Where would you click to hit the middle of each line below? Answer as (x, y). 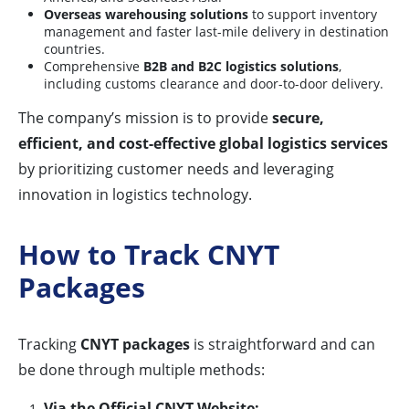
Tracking (49, 345)
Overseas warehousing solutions (146, 15)
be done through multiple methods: (142, 370)
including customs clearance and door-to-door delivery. (214, 84)
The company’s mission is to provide (145, 118)
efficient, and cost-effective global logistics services (203, 144)
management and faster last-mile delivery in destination (216, 32)
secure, (298, 118)
